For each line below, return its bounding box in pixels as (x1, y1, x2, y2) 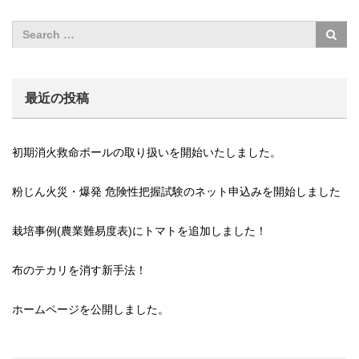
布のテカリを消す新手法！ (12, 263, 147, 276)
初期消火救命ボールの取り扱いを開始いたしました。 (12, 145, 281, 159)
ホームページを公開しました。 (12, 302, 169, 316)
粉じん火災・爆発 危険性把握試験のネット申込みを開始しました (12, 184, 341, 198)
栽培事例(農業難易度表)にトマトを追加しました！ (12, 224, 267, 237)
